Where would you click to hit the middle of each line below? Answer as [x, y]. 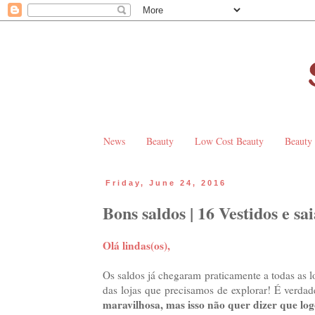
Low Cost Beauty [229, 141]
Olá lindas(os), [136, 245]
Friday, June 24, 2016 [166, 183]
